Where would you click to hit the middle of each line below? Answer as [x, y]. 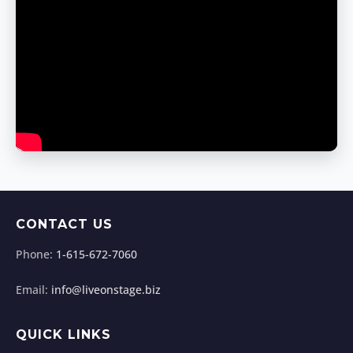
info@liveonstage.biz [106, 289]
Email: [33, 289]
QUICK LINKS [63, 334]
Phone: [36, 254]
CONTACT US [64, 224]
